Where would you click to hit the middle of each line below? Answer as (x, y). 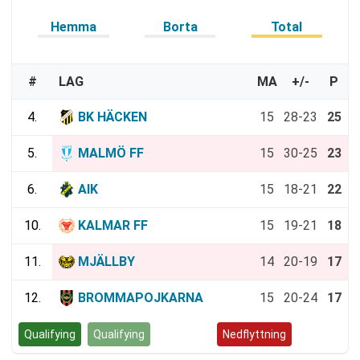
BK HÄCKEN (112, 117)
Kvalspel (184, 335)
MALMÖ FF (111, 153)
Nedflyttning (254, 335)
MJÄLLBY (106, 262)
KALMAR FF (113, 226)
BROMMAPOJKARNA (141, 298)
